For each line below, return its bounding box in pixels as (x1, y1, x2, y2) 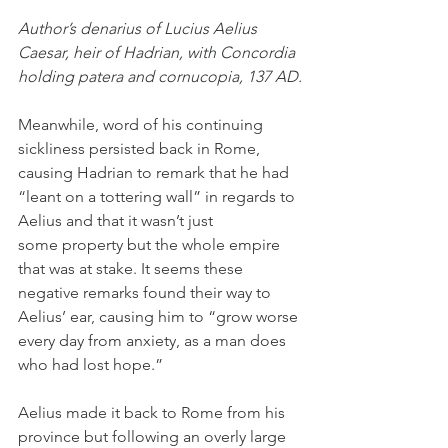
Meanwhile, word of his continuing (18, 115, 267, 135)
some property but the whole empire (18, 235, 284, 255)
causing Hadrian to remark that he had (18, 163, 293, 183)
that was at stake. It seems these (18, 259, 247, 279)
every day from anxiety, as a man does (18, 331, 290, 351)
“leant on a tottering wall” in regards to (18, 187, 299, 207)
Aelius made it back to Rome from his (18, 403, 289, 423)
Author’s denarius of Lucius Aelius (18, 19, 261, 39)
